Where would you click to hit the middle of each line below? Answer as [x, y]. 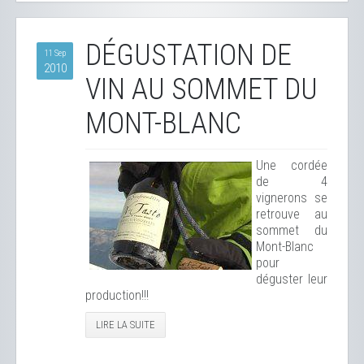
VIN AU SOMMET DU [201, 89]
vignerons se [292, 198]
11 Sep [55, 53]
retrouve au [292, 214]
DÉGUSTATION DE [188, 55]
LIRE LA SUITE [126, 325]
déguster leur [292, 279]
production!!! [117, 295]
